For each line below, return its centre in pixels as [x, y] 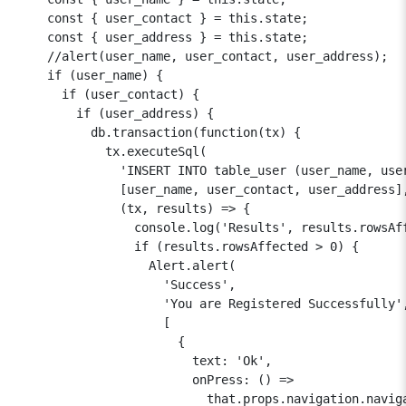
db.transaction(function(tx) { [159, 132]
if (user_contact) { [109, 94]
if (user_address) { [116, 113]
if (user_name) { [91, 75]
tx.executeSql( [112, 151]
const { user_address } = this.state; [163, 37]
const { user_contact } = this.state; [163, 18]
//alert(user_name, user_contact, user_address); [203, 56]
